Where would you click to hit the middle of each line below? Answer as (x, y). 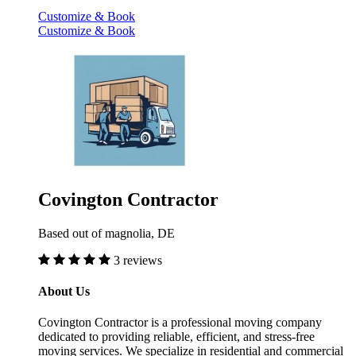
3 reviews (138, 260)
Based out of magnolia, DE (106, 233)
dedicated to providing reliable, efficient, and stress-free (176, 337)
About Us (64, 291)
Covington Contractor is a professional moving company (180, 323)
